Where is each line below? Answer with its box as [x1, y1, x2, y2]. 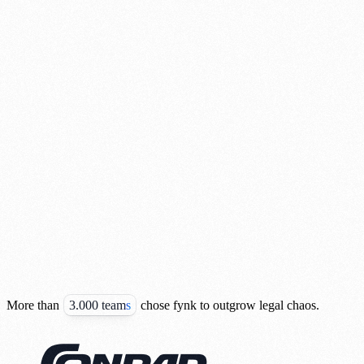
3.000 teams [69, 297, 131, 312]
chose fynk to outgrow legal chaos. [141, 297, 319, 312]
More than [6, 297, 59, 312]
